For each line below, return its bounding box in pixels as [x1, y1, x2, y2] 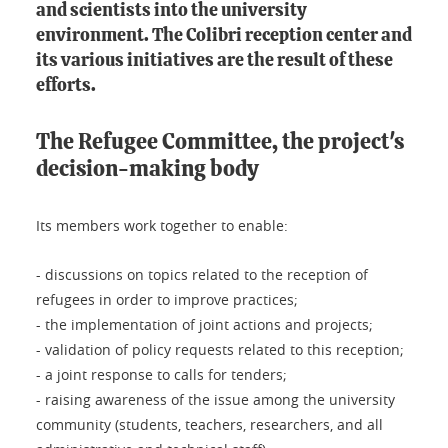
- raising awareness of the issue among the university [36, 389, 395, 409]
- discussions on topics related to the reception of [36, 264, 368, 284]
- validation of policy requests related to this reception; [36, 339, 404, 359]
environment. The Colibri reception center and [36, 26, 412, 45]
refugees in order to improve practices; [36, 289, 298, 309]
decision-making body [36, 157, 259, 180]
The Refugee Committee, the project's [36, 130, 404, 153]
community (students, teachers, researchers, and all [36, 414, 383, 434]
